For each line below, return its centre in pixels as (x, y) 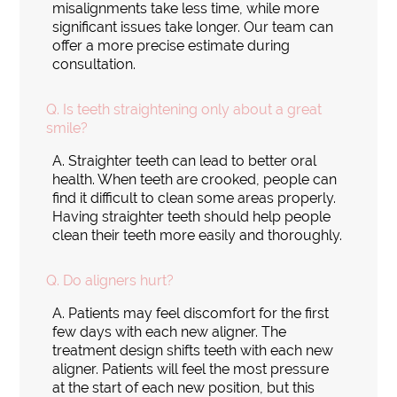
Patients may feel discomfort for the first (199, 313)
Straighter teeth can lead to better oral (193, 160)
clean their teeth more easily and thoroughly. (198, 235)
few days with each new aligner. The (170, 331)
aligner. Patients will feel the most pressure (191, 369)
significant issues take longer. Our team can (193, 27)
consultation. (94, 64)
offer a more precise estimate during (171, 45)
